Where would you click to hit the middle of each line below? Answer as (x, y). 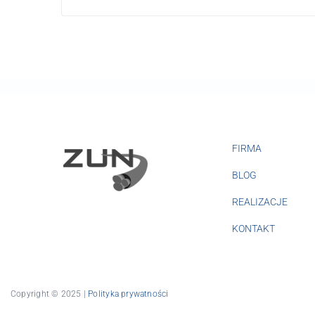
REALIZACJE (260, 202)
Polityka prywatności (128, 294)
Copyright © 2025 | (50, 294)
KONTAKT (253, 229)
